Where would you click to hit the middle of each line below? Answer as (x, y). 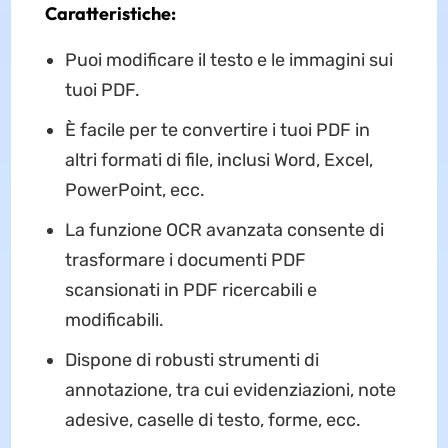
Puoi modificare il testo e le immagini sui (228, 59)
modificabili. (114, 319)
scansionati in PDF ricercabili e (190, 289)
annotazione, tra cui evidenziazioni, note (230, 389)
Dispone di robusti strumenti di (191, 359)
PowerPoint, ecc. (134, 189)
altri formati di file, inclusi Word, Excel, (218, 159)
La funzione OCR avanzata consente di (224, 229)
